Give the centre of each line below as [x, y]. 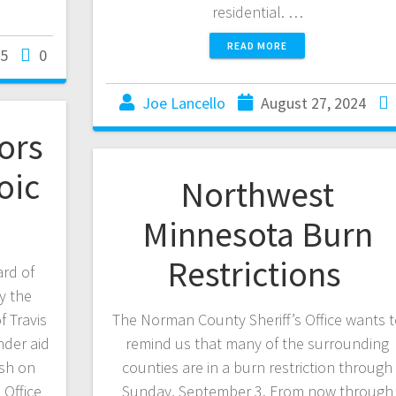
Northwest [258, 195]
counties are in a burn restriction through [258, 368]
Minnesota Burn [257, 235]
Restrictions [257, 274]
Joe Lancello [183, 103]
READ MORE [258, 46]
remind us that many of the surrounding [258, 344]
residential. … [257, 12]
